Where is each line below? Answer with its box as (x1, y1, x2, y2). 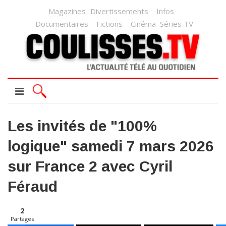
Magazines (48, 6, 86, 16)
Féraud (8, 178, 58, 195)
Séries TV (159, 19, 193, 29)
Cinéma (130, 19, 156, 29)
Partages (11, 215, 34, 222)
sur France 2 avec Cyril (8, 158, 173, 175)
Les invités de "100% (8, 118, 157, 134)
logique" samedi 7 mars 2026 (8, 138, 214, 154)
